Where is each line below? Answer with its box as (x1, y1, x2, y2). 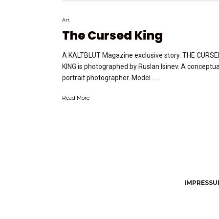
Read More (62, 94, 89, 102)
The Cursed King (62, 27, 163, 44)
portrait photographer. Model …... (62, 74, 161, 82)
